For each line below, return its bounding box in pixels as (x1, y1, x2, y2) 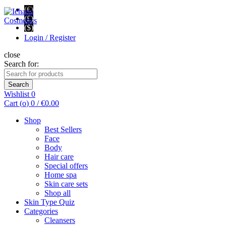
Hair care (44, 152, 74, 161)
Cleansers (44, 216, 75, 224)
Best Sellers (44, 125, 82, 134)
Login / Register (24, 33, 76, 42)
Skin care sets (44, 180, 88, 188)
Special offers (44, 161, 88, 170)
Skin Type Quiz (24, 198, 75, 206)
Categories (24, 207, 58, 215)
